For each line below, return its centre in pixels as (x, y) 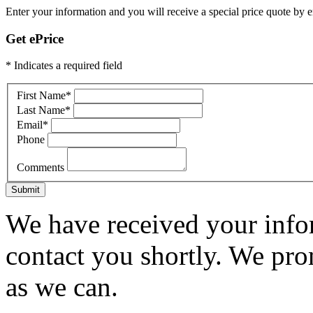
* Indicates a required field (64, 66)
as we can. (62, 287)
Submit (26, 190)
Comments (42, 168)
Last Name (41, 110)
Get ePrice (35, 38)
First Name (41, 96)
